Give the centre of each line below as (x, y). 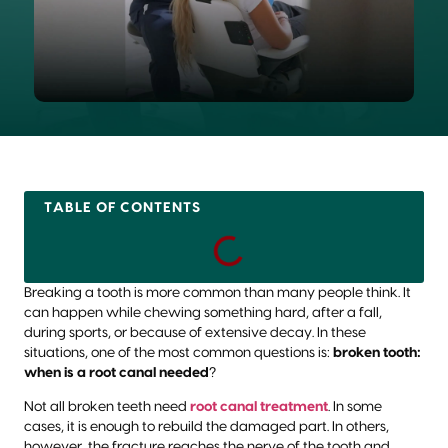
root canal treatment (259, 407)
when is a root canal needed (116, 372)
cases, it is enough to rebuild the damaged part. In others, (206, 427)
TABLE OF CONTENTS (122, 207)
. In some (355, 407)
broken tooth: (377, 352)
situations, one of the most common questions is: (178, 352)
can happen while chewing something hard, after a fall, (203, 312)
